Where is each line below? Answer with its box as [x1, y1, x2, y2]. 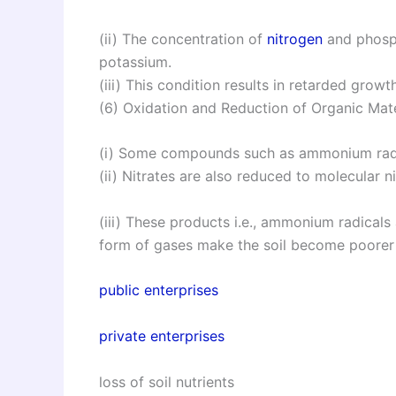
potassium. [99, 52, 171, 71]
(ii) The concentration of [99, 29, 267, 48]
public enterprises [99, 281, 218, 300]
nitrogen [267, 29, 323, 48]
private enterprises [99, 327, 225, 346]
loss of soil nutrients [99, 372, 234, 391]
